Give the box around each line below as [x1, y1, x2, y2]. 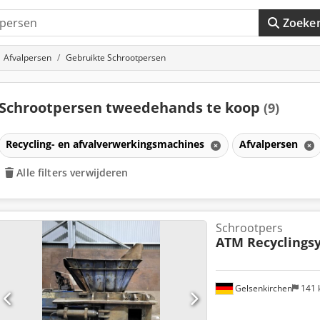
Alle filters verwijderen [16, 165, 129, 179]
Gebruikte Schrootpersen [66, 51, 166, 64]
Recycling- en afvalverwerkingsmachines [5, 136, 207, 151]
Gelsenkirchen [232, 281, 292, 294]
